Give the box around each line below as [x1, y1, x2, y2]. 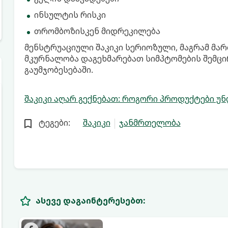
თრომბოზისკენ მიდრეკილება [34, 25, 160, 37]
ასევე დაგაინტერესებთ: [35, 194, 146, 206]
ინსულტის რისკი [34, 9, 106, 20]
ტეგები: [38, 117, 70, 128]
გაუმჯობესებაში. [24, 64, 93, 75]
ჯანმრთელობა [119, 117, 181, 128]
